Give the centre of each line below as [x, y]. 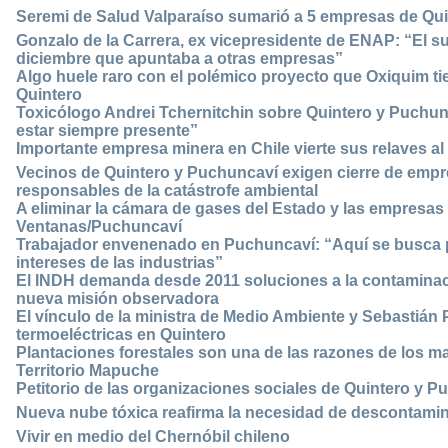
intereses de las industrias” [119, 263]
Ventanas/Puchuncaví [99, 227]
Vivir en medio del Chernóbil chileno [153, 437]
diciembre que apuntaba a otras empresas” [179, 59]
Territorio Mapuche [87, 371]
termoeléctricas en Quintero [121, 335]
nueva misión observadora [117, 299]
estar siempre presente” [107, 131]
